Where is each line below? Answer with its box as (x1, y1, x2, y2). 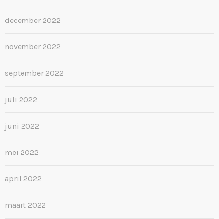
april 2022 (5, 174, 42, 183)
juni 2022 (5, 121, 39, 131)
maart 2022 (5, 200, 46, 210)
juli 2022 (5, 94, 37, 104)
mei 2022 (5, 147, 39, 157)
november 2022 (5, 42, 61, 51)
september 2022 (5, 68, 64, 78)
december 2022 (5, 15, 61, 25)
